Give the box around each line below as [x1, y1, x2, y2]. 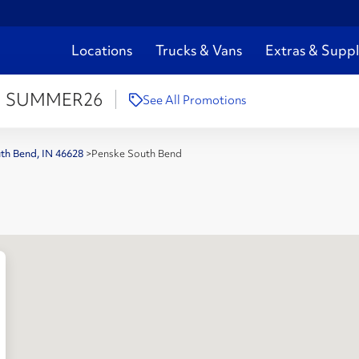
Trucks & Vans [155, 41, 242, 60]
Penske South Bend [91, 147, 182, 160]
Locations [71, 41, 132, 60]
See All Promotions [142, 92, 246, 109]
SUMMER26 [5, 88, 103, 112]
